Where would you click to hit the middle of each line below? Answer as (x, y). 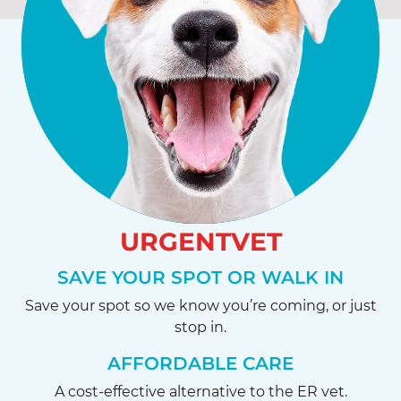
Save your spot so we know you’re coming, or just (200, 306)
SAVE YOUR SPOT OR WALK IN (200, 277)
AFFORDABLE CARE (200, 363)
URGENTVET (200, 242)
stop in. (200, 327)
